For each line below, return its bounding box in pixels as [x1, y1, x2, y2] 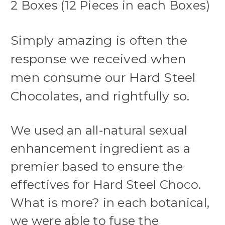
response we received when [11, 51, 186, 67]
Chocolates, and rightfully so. [11, 88, 193, 104]
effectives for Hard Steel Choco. [11, 177, 201, 192]
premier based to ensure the [11, 159, 183, 174]
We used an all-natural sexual [11, 123, 188, 138]
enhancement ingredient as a [11, 141, 190, 156]
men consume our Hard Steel [11, 70, 196, 85]
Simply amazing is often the [11, 33, 187, 48]
